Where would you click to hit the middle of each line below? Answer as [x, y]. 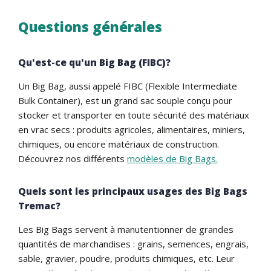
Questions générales [90, 27]
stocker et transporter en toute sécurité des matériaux [134, 115]
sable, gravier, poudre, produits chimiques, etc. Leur [126, 258]
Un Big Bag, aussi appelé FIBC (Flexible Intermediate [128, 86]
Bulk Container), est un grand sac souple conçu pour [125, 100]
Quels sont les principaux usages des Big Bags [133, 191]
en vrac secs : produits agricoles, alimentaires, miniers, [132, 129]
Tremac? [39, 205]
